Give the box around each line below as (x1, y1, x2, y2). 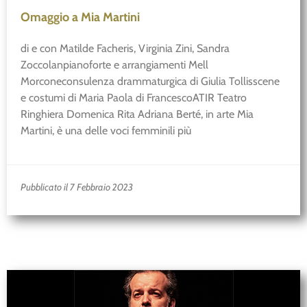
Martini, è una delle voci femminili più (21, 124, 191, 138)
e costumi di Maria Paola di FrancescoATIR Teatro (21, 91, 247, 105)
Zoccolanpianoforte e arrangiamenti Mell (21, 58, 208, 72)
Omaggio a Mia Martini (21, 10, 140, 25)
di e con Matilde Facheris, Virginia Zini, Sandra (21, 42, 230, 56)
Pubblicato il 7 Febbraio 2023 (21, 180, 133, 193)
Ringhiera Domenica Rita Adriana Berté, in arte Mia (21, 108, 254, 121)
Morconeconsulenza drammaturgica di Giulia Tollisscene (21, 75, 280, 88)
